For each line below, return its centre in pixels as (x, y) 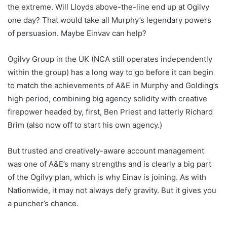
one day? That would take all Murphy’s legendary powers (109, 20)
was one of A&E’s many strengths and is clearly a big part (109, 164)
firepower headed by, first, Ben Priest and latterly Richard (110, 112)
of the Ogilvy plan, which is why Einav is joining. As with (107, 177)
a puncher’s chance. (43, 204)
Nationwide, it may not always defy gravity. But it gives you (112, 191)
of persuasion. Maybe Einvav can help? (77, 33)
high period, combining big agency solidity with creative (107, 99)
